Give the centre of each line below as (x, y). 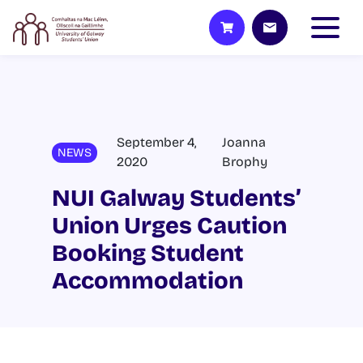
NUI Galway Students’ (176, 198)
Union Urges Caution (169, 226)
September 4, (157, 142)
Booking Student (148, 253)
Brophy (245, 162)
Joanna (244, 142)
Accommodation (147, 281)
